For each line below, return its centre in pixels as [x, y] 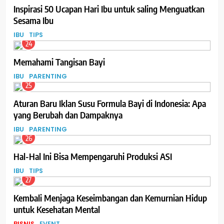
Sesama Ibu [33, 20]
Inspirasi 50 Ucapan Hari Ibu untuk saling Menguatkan [109, 8]
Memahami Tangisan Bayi [59, 61]
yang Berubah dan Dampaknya [68, 114]
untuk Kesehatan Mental [57, 209]
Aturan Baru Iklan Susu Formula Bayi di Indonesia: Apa [110, 103]
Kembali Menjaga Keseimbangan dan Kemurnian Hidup [110, 197]
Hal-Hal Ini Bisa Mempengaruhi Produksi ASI [93, 156]
